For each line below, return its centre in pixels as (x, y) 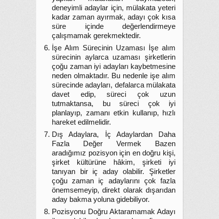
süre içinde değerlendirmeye (114, 26)
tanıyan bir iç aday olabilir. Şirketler (114, 172)
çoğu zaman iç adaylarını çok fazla (114, 181)
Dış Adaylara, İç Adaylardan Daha (114, 134)
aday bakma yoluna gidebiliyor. (101, 199)
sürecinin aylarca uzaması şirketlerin (114, 57)
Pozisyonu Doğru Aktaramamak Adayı (114, 212)
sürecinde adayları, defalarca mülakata (114, 85)
